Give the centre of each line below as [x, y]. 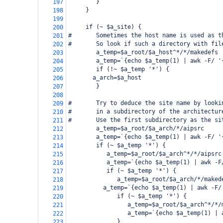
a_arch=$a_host [112, 78]
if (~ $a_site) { [105, 27]
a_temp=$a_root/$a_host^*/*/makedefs [143, 52]
